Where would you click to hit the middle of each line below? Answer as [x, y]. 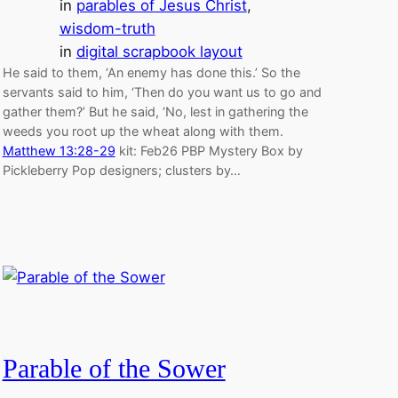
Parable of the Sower [114, 369]
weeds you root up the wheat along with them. [143, 131]
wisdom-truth [107, 28]
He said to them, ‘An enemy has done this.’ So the [151, 72]
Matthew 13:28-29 [59, 150]
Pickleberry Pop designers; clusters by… [121, 170]
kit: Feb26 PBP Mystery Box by [209, 150]
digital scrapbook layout [159, 51]
